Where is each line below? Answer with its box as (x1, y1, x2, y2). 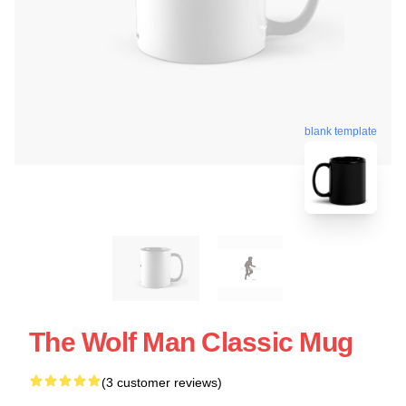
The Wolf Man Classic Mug (29, 326, 353, 357)
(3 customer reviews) (101, 374, 222, 390)
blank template (304, 124, 377, 138)
